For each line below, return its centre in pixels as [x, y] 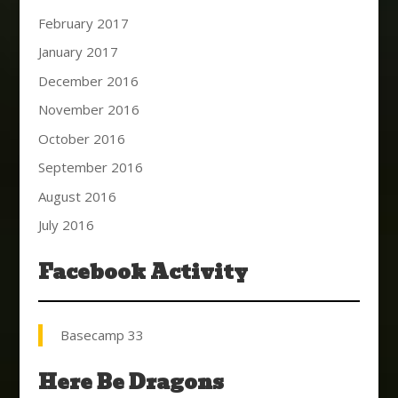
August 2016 [77, 196]
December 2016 [88, 80]
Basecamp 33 [102, 335]
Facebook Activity [143, 273]
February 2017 [83, 23]
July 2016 [66, 225]
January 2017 [78, 52]
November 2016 [88, 110]
